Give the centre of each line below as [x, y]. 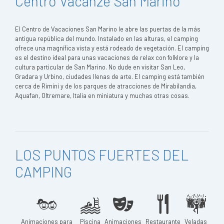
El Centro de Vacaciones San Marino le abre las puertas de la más [108, 29]
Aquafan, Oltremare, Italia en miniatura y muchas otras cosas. [102, 95]
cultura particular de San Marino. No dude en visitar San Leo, [100, 67]
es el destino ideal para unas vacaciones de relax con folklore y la [107, 57]
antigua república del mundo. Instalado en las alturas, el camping [106, 38]
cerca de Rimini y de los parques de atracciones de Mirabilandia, [106, 86]
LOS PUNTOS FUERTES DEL [102, 155]
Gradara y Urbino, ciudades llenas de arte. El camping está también [110, 76]
